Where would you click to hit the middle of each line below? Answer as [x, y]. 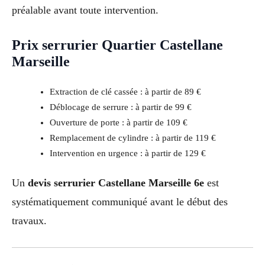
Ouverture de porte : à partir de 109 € [118, 122]
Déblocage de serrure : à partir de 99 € [120, 107]
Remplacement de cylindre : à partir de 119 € [132, 138]
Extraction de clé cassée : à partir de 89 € [125, 91]
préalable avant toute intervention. [85, 10]
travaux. [29, 221]
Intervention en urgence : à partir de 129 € [127, 153]
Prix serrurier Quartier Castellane [117, 45]
